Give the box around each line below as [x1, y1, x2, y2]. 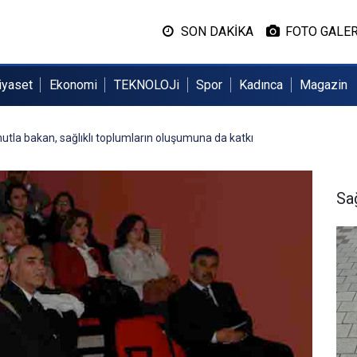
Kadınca [239, 77, 284, 92]
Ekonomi [49, 77, 97, 92]
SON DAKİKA [180, 24, 253, 39]
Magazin [300, 77, 348, 92]
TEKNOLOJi [113, 77, 179, 92]
